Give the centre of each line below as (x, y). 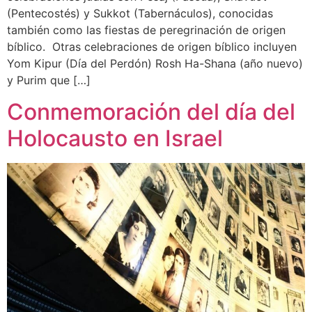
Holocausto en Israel (115, 138)
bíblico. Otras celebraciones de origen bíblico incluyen (152, 47)
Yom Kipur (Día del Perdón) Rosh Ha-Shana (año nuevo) (155, 64)
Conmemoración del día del (151, 111)
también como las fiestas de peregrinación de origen (146, 30)
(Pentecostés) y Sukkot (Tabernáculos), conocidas (140, 14)
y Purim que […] (49, 80)
